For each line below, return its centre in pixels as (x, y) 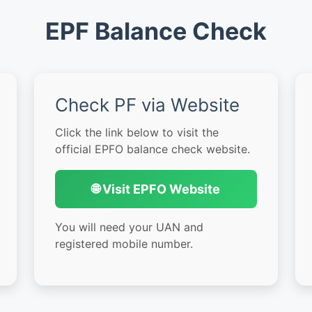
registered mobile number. (124, 244)
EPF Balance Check (156, 31)
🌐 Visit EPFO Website (156, 189)
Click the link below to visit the (137, 133)
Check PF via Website (147, 105)
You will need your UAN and (129, 227)
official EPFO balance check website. (153, 149)
